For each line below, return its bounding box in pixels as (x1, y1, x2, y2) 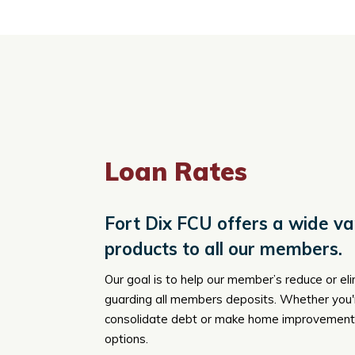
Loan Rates (105, 155, 247, 187)
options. (105, 331, 148, 346)
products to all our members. (105, 238, 342, 260)
